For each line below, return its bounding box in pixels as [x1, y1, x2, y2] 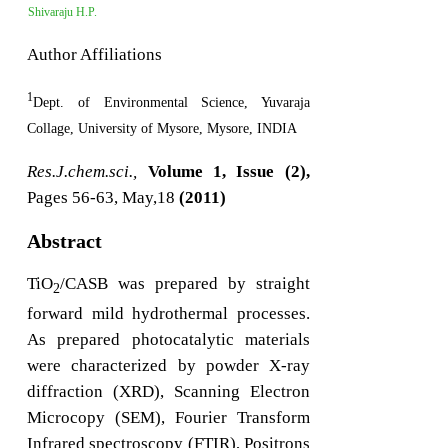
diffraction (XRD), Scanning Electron [27, 382, 310, 402]
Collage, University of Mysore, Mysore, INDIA [27, 120, 298, 136]
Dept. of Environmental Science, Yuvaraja [33, 94, 310, 110]
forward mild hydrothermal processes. [27, 304, 310, 324]
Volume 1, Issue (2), [147, 161, 310, 181]
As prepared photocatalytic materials [27, 330, 310, 350]
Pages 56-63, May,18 [27, 187, 180, 207]
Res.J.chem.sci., [27, 161, 138, 181]
